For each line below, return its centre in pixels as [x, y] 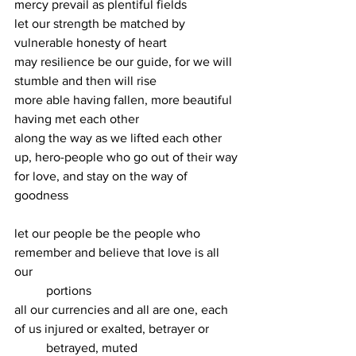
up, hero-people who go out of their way [126, 157]
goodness [41, 195]
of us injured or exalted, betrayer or [113, 329]
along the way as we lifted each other [120, 138]
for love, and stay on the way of [103, 176]
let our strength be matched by [101, 23]
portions [69, 290]
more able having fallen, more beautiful [125, 100]
